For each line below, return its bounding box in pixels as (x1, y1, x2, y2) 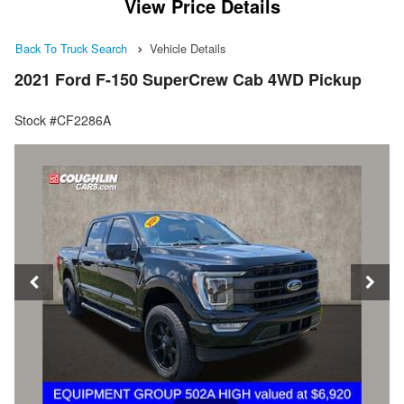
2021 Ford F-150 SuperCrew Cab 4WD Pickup (14, 68, 362, 92)
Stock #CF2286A (14, 111, 111, 130)
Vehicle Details (150, 40, 225, 57)
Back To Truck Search (15, 40, 127, 57)
